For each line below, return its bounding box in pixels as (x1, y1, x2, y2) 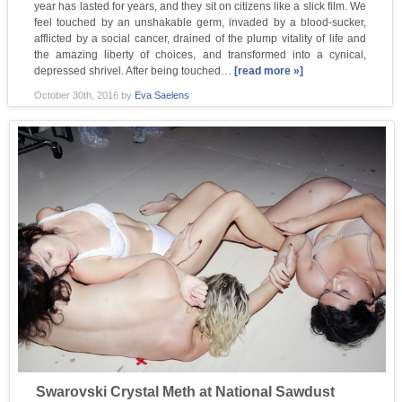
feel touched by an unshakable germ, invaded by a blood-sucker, (34, 16, 366, 30)
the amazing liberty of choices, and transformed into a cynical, (34, 48, 366, 62)
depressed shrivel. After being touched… (34, 65, 235, 78)
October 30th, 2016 (34, 90, 122, 101)
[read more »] (234, 65, 304, 78)
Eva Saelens (135, 90, 190, 101)
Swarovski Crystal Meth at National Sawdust (36, 383, 336, 399)
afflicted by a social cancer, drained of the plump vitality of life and (34, 32, 366, 46)
